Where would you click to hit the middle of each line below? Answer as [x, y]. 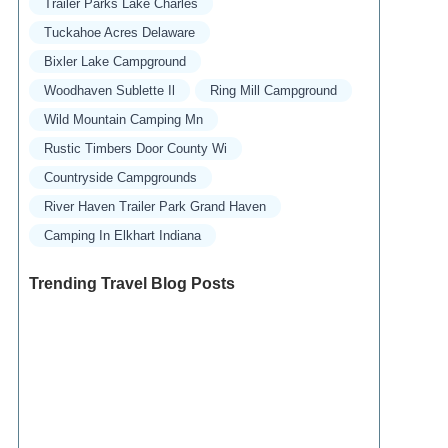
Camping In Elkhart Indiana [122, 235]
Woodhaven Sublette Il [109, 90]
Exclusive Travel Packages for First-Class [176, 375]
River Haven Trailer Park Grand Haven [154, 206]
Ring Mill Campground [273, 90]
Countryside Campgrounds [120, 177]
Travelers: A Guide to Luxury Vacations [166, 395]
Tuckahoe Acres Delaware [119, 32]
